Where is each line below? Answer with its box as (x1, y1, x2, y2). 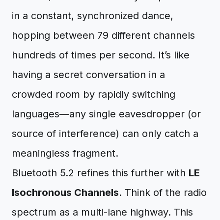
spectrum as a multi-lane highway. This (12, 206, 193, 218)
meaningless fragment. (12, 147, 118, 159)
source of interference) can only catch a (12, 128, 198, 139)
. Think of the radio (119, 187, 207, 198)
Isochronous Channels (12, 187, 119, 198)
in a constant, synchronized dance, (12, 10, 173, 22)
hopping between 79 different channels (12, 29, 195, 41)
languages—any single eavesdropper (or (12, 108, 201, 120)
